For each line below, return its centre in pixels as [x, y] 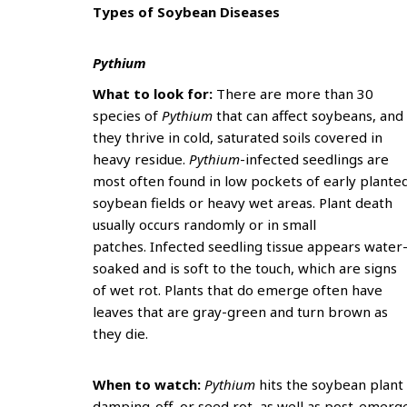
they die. [122, 333]
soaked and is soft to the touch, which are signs [245, 268]
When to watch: [149, 384]
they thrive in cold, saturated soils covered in [238, 137]
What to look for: [153, 94]
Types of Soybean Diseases [186, 12]
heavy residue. [141, 159]
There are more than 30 [293, 94]
